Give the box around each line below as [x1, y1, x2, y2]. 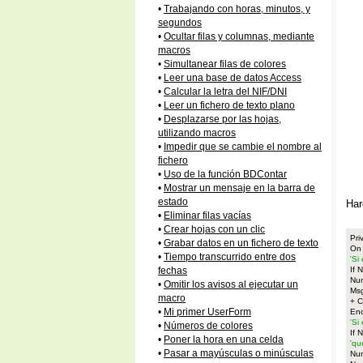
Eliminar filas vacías [164, 211, 251, 220]
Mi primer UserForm [164, 307, 251, 317]
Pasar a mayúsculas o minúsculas [164, 348, 314, 358]
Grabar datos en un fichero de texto [164, 238, 318, 248]
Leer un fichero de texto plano [164, 100, 295, 110]
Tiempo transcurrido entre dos [164, 252, 296, 262]
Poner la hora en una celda [164, 335, 284, 344]
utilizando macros [158, 128, 236, 138]
